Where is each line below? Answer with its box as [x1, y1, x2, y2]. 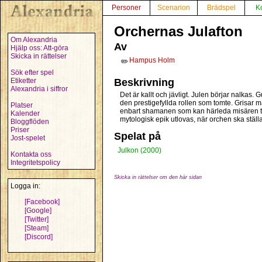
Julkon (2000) [118, 146, 161, 154]
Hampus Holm [129, 56, 175, 64]
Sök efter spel [11, 68, 54, 77]
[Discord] [25, 233, 53, 241]
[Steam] [25, 224, 49, 232]
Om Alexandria [11, 36, 57, 44]
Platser [11, 101, 33, 109]
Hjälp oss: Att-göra [11, 44, 68, 52]
